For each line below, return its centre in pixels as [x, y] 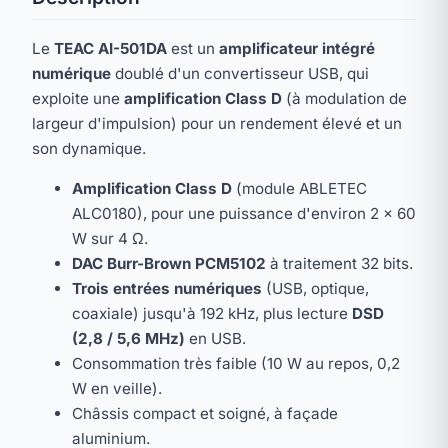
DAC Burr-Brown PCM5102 [169, 264]
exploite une [78, 99]
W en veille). [117, 389]
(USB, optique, [315, 289]
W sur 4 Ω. [110, 239]
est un [193, 49]
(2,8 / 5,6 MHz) [128, 339]
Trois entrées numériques [167, 289]
